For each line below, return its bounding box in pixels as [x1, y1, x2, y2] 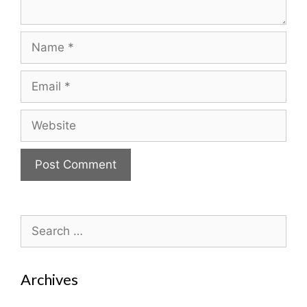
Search [20, 215, 58, 230]
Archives [21, 269, 78, 288]
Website [20, 110, 64, 124]
